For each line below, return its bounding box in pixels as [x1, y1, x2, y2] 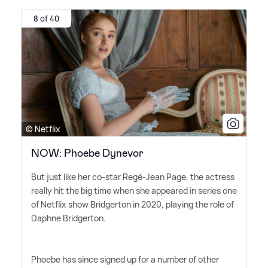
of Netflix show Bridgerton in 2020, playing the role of [31, 198, 234, 210]
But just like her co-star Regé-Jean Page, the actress [31, 170, 234, 182]
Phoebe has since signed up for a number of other [31, 253, 219, 265]
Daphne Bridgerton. [31, 212, 106, 224]
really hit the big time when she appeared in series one [31, 184, 237, 196]
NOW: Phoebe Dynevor [31, 145, 144, 160]
